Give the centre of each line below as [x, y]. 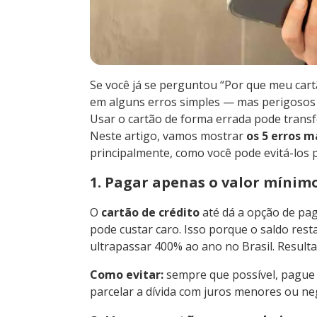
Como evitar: [127, 274]
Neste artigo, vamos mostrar [168, 136]
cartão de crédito [150, 212]
